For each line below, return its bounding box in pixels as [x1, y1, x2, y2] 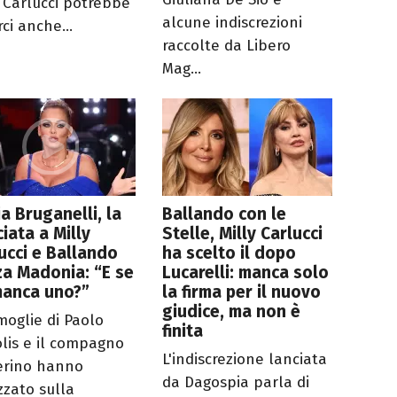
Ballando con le [162, 204, 287, 225]
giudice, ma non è [162, 301, 301, 323]
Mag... [162, 59, 202, 79]
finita [162, 321, 204, 342]
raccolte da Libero [162, 36, 292, 56]
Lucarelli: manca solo [162, 262, 330, 284]
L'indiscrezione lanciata [162, 350, 328, 370]
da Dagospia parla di [162, 373, 310, 393]
